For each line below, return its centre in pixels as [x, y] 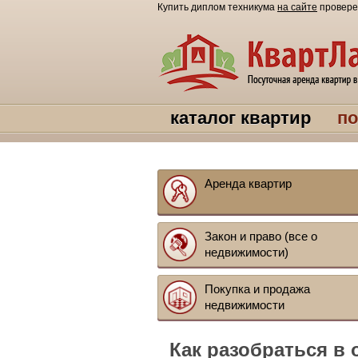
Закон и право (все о [261, 236]
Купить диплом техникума [217, 7]
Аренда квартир [248, 183]
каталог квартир [241, 118]
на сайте [297, 7]
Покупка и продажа [257, 289]
